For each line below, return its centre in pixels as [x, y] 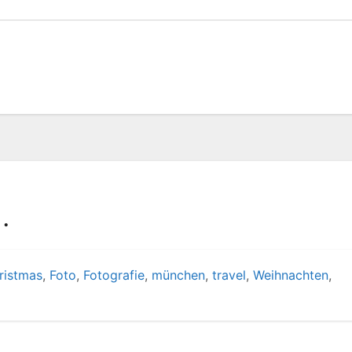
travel [229, 275]
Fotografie [114, 275]
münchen [178, 275]
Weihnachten [291, 275]
